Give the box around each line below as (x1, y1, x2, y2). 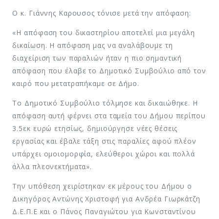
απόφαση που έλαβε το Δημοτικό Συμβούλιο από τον (12, 66, 206, 75)
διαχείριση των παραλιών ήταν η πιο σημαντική (12, 53, 182, 63)
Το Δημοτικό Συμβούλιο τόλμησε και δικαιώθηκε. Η (12, 98, 198, 108)
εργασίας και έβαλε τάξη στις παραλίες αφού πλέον (12, 136, 197, 146)
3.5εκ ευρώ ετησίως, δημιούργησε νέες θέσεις (12, 123, 178, 133)
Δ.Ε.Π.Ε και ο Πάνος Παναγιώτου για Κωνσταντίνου (12, 206, 196, 216)
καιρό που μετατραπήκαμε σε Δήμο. (12, 78, 139, 88)
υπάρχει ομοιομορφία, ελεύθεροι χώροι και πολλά (12, 149, 196, 158)
